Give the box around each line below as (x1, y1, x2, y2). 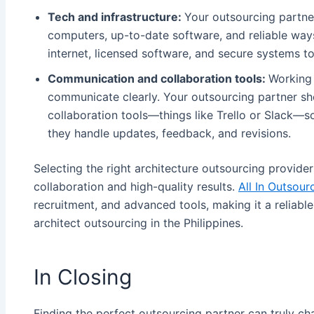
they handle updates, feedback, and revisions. (48, 126, 291, 141)
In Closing (34, 264, 132, 290)
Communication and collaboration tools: (48, 71, 268, 86)
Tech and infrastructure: (48, 10, 184, 25)
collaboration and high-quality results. (34, 179, 238, 194)
